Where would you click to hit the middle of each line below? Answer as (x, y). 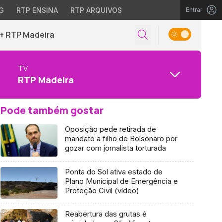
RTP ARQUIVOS (96, 10)
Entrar (194, 10)
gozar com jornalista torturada (115, 148)
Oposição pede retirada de (110, 129)
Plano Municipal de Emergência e (121, 181)
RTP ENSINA (37, 10)
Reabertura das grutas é (106, 214)
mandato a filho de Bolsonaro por (121, 139)
